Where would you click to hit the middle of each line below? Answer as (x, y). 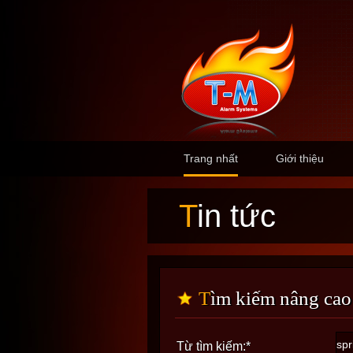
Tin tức (236, 216)
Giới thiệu (299, 158)
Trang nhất (210, 158)
